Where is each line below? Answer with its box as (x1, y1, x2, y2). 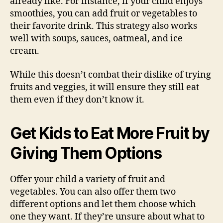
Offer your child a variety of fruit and (10, 173, 165, 185)
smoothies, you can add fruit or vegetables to (10, 8, 197, 19)
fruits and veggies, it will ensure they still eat (10, 81, 199, 93)
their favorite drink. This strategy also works (10, 20, 197, 32)
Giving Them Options (10, 143, 162, 163)
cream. (10, 45, 39, 57)
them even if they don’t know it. (10, 94, 144, 106)
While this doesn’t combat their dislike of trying (10, 69, 211, 81)
